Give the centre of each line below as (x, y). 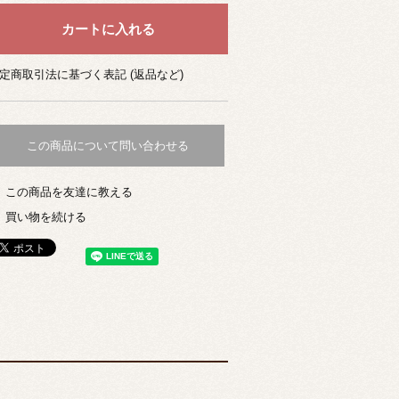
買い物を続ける (46, 216)
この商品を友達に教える (69, 191)
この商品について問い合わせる (108, 146)
